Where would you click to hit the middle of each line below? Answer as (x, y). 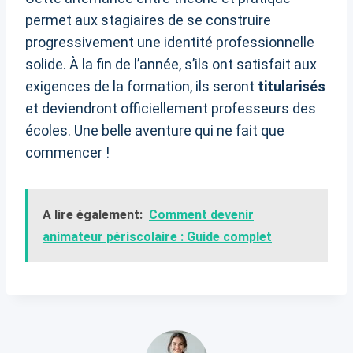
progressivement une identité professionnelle (170, 43)
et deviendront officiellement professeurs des (171, 109)
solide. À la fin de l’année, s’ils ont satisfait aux (171, 65)
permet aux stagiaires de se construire (148, 20)
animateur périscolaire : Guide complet (157, 237)
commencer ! (67, 153)
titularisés (292, 87)
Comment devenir (201, 215)
